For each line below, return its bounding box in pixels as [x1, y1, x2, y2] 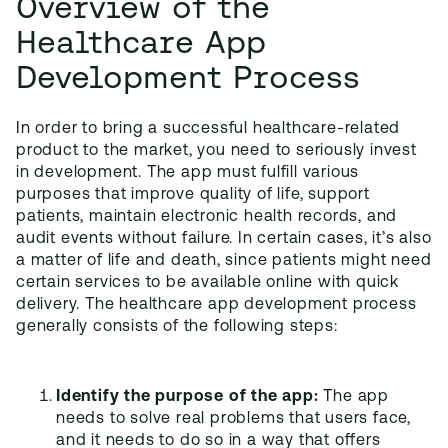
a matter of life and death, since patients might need [16, 253, 432, 269]
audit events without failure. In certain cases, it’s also [16, 231, 432, 247]
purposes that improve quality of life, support [16, 187, 370, 203]
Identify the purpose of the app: [56, 389, 324, 405]
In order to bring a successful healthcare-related [16, 121, 401, 137]
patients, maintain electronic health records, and [16, 209, 398, 225]
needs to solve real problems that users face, [56, 411, 411, 427]
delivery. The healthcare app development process [16, 297, 417, 313]
